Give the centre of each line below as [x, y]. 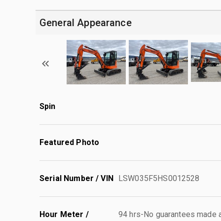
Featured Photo [70, 142]
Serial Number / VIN [76, 178]
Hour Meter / [64, 214]
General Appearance [86, 22]
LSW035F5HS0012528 [159, 178]
